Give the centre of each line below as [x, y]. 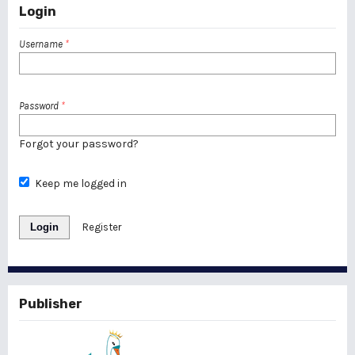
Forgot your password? [79, 144]
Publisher [51, 304]
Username [42, 44]
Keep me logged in [80, 183]
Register [102, 227]
